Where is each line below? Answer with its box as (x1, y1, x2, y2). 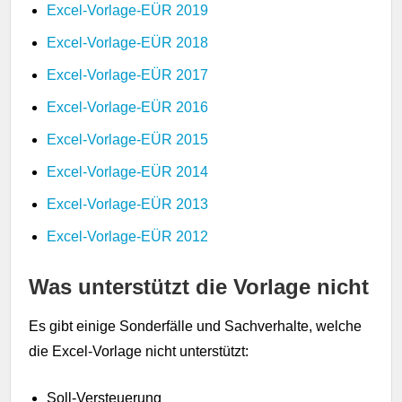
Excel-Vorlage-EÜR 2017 (47, 66, 209, 83)
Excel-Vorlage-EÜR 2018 (47, 34, 209, 50)
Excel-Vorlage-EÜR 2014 (47, 163, 209, 179)
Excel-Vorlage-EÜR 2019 (47, 2, 209, 18)
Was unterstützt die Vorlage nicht (29, 274, 370, 299)
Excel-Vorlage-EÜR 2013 (47, 196, 209, 212)
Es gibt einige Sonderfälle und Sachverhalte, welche (29, 318, 363, 334)
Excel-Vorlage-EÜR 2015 (47, 131, 209, 147)
